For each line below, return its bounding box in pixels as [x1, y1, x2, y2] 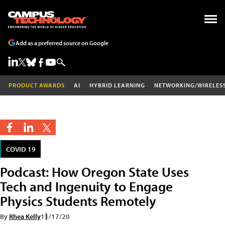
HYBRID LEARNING [89, 81, 145, 89]
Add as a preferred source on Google [16, 39, 108, 47]
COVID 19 [6, 144, 36, 154]
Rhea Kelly [9, 211, 41, 221]
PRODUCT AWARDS [9, 81, 65, 89]
